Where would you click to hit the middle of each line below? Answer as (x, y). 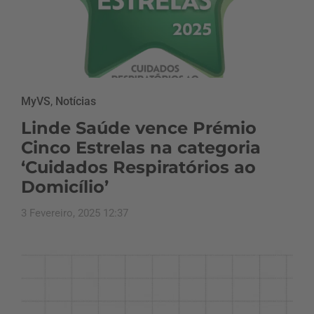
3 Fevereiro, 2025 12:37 (75, 213)
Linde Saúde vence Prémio (139, 128)
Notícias (76, 101)
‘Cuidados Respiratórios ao (138, 167)
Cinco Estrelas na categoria (141, 147)
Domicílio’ (65, 186)
